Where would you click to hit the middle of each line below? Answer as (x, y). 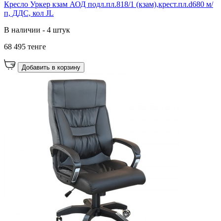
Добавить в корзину (51, 68)
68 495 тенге (25, 47)
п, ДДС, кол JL (29, 13)
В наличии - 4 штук (37, 30)
